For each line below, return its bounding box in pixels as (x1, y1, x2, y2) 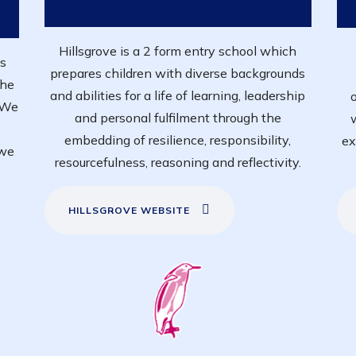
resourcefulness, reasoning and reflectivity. (54, 153, 301, 170)
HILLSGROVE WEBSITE (68, 203, 191, 216)
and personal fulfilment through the (74, 109, 281, 126)
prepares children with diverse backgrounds (50, 64, 306, 81)
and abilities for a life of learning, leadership (50, 87, 306, 103)
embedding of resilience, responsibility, (64, 131, 292, 148)
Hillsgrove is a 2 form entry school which (59, 42, 297, 59)
